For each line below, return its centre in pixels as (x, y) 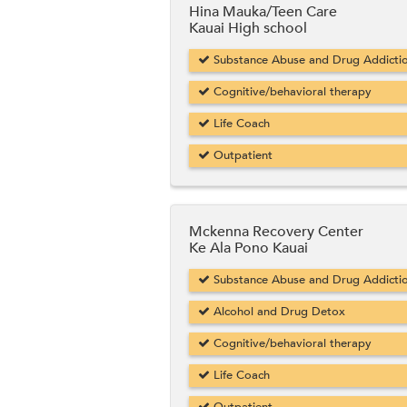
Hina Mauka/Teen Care (263, 12)
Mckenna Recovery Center (276, 232)
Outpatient (241, 156)
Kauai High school (248, 29)
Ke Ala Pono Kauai (248, 248)
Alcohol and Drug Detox (278, 312)
